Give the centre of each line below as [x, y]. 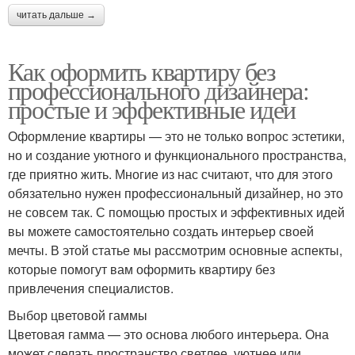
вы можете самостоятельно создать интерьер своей [161, 231]
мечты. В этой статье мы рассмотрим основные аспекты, [175, 250]
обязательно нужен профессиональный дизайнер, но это [176, 193]
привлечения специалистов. [91, 288]
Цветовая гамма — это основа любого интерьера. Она [168, 334]
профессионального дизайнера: [158, 90]
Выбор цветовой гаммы [78, 315]
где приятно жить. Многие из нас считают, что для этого [170, 174]
